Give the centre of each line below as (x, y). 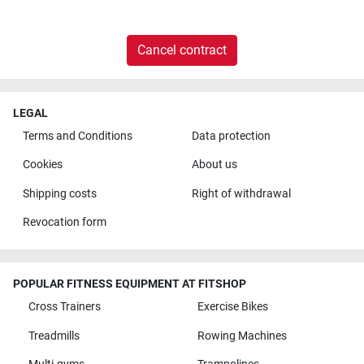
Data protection (231, 136)
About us (214, 165)
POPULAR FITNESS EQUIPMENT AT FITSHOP (130, 284)
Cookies (42, 165)
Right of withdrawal (241, 193)
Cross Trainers (64, 307)
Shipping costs (59, 193)
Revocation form (64, 222)
